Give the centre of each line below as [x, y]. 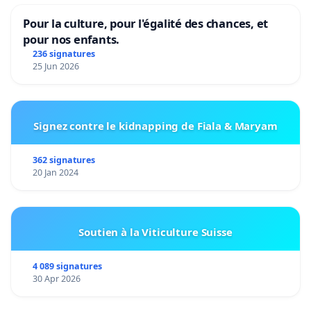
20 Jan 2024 [55, 172]
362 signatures [64, 160]
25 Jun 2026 [56, 66]
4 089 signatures [67, 266]
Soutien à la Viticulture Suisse [155, 232]
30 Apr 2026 [56, 278]
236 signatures [64, 53]
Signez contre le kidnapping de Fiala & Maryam [155, 125]
